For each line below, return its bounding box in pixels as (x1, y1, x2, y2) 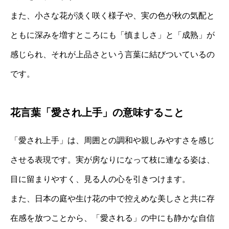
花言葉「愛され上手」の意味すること (10, 106, 184, 118)
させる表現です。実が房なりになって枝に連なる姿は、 (10, 155, 215, 164)
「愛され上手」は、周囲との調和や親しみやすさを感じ (10, 135, 215, 145)
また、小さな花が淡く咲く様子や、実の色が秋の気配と (10, 11, 215, 20)
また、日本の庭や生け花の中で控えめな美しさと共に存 (10, 194, 215, 203)
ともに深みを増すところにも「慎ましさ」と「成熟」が (10, 30, 215, 39)
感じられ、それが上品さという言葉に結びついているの (10, 50, 215, 59)
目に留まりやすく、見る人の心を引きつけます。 (10, 174, 190, 184)
